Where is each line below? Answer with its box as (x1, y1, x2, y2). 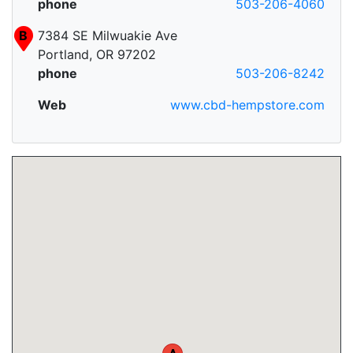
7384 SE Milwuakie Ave (38, 28, 177, 44)
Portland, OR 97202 (38, 46, 156, 63)
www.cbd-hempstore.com (170, 97, 325, 113)
